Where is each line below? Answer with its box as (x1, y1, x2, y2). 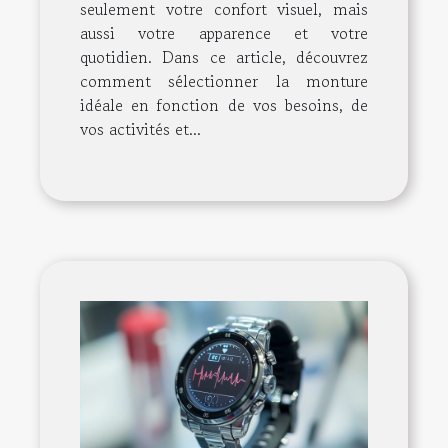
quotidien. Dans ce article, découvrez (80, 44, 368, 69)
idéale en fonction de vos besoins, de (80, 92, 368, 117)
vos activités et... (80, 116, 201, 141)
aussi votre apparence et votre (80, 20, 368, 45)
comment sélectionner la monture (80, 68, 368, 93)
